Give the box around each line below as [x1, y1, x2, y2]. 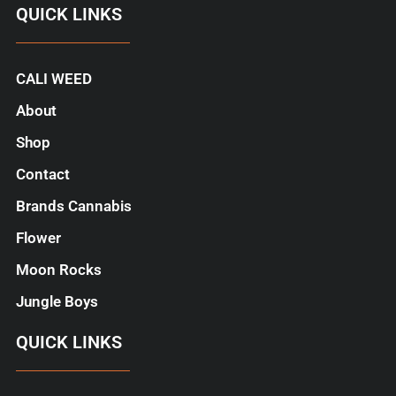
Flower [15, 229, 61, 247]
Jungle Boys [15, 293, 98, 311]
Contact [15, 165, 70, 184]
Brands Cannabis [15, 197, 132, 216]
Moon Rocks [15, 261, 102, 279]
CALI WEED [15, 70, 92, 88]
